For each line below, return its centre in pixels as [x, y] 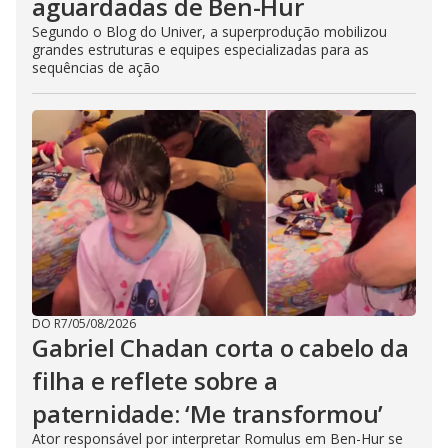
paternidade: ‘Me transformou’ [208, 414]
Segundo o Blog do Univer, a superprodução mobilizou [209, 32]
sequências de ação [96, 68]
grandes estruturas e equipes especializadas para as [200, 50]
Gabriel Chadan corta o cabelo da [220, 348]
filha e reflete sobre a [155, 381]
